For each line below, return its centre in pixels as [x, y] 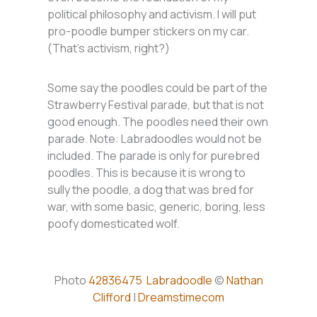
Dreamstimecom [181, 298]
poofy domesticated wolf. [115, 224]
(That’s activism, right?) [109, 48]
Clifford [112, 298]
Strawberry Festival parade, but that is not [156, 105]
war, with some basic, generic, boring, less [157, 207]
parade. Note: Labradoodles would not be [155, 139]
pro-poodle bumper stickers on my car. [149, 31]
